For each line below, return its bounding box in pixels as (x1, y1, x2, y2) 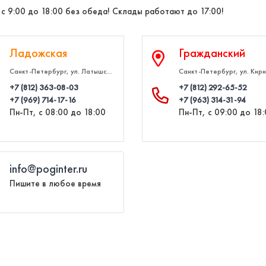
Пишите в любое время (9, 178, 101, 189)
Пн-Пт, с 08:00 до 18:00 (9, 106, 106, 118)
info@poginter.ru (9, 161, 87, 176)
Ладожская (9, 45, 67, 61)
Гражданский (179, 45, 245, 61)
